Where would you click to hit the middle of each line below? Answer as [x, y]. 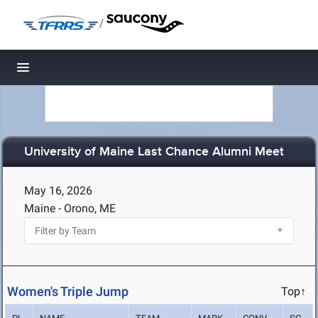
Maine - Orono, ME [70, 208]
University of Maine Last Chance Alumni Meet [154, 152]
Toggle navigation [71, 71]
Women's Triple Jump [68, 292]
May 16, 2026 [58, 191]
